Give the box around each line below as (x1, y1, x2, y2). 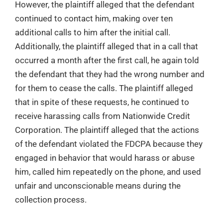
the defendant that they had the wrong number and (15, 69, 205, 80)
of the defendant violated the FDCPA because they (15, 139, 203, 149)
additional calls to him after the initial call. (15, 27, 170, 38)
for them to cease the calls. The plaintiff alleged (15, 83, 193, 94)
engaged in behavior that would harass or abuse (15, 153, 195, 163)
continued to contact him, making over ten (15, 13, 173, 24)
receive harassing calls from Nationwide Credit (15, 111, 190, 121)
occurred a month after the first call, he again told (15, 55, 199, 66)
